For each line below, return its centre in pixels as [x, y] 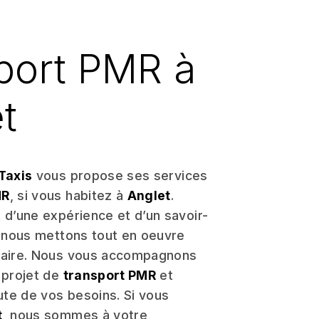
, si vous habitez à [68, 195]
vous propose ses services [120, 175]
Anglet [149, 195]
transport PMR [110, 275]
